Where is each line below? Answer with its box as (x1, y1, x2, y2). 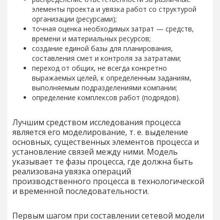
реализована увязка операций (12, 165, 131, 177)
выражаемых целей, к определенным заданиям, (32, 73, 192, 82)
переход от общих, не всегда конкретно (32, 63, 167, 73)
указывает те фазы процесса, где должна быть (12, 156, 193, 167)
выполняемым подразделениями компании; (32, 82, 177, 92)
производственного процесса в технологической (12, 175, 204, 187)
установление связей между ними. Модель (12, 146, 178, 157)
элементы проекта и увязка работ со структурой (32, 4, 196, 14)
